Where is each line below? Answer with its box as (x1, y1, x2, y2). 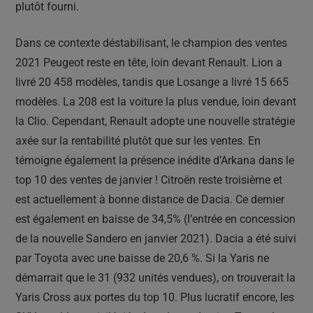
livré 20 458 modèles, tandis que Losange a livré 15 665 (15, 75, 289, 89)
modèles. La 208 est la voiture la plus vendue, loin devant (15, 95, 296, 108)
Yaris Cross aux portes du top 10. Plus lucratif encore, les (15, 291, 294, 304)
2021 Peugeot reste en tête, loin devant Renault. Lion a (15, 56, 282, 69)
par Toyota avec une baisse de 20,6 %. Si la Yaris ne (15, 252, 269, 265)
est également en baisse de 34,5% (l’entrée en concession (15, 212, 296, 226)
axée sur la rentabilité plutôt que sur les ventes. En (15, 134, 261, 147)
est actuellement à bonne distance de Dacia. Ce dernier (15, 193, 284, 206)
